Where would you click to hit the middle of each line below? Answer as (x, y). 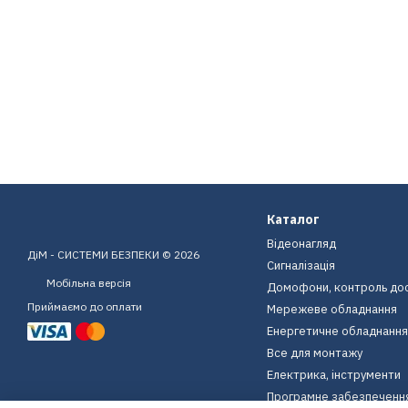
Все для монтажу (314, 353)
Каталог (293, 219)
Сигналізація (301, 265)
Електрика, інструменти (333, 375)
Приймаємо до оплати (85, 307)
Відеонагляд (301, 244)
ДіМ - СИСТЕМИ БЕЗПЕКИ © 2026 (113, 255)
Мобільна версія (87, 283)
